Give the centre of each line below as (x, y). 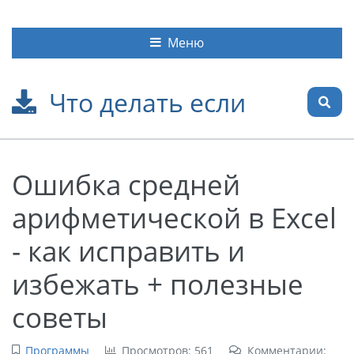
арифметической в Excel (174, 217)
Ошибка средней (126, 184)
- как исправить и (128, 250)
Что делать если (147, 102)
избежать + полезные (158, 283)
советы (60, 316)
